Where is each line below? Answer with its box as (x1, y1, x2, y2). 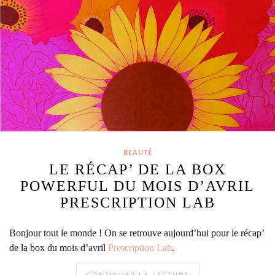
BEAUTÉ (123, 147, 152, 157)
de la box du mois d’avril (9, 242, 108, 254)
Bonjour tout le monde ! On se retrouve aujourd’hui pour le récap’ (9, 228, 264, 239)
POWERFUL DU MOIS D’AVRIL (20, 178, 255, 195)
